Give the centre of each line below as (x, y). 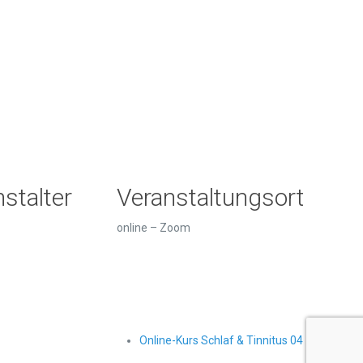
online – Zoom (154, 228)
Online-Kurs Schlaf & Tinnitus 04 (221, 340)
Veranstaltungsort (211, 197)
